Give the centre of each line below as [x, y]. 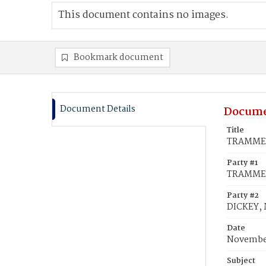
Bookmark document [118, 58]
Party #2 [243, 196]
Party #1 [242, 163]
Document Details [98, 109]
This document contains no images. [143, 15]
